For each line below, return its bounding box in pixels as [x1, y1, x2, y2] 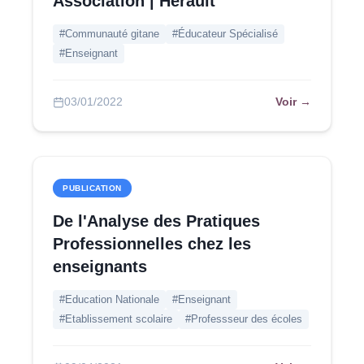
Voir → [275, 95, 311, 108]
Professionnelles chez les [53, 235, 251, 253]
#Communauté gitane [59, 28, 159, 40]
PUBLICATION [63, 184, 122, 193]
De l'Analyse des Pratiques [53, 212, 260, 230]
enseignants [53, 258, 147, 275]
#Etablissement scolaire [59, 313, 172, 325]
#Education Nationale [59, 293, 159, 305]
